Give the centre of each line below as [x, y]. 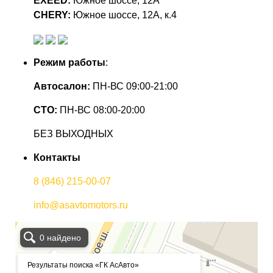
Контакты [57, 158]
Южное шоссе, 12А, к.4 [124, 15]
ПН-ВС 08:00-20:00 [101, 110]
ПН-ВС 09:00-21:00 [134, 86]
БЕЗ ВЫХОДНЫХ [73, 134]
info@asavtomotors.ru [81, 205]
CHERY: [52, 15]
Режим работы [69, 62]
